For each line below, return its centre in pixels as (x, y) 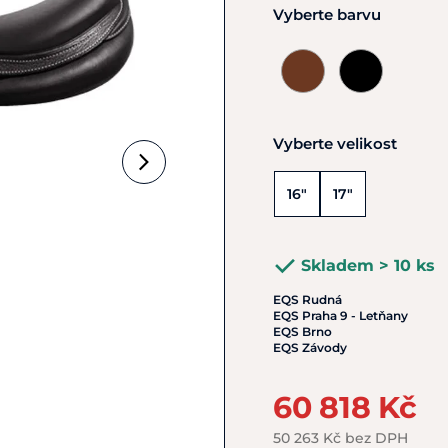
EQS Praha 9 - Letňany (340, 315)
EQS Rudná (307, 299)
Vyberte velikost (335, 143)
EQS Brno (302, 331)
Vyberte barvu (327, 14)
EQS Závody (310, 347)
